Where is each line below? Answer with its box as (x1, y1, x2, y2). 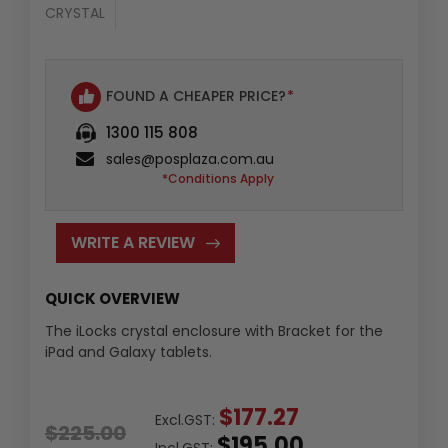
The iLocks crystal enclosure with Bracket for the (45, 320, 383, 341)
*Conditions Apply (162, 169, 274, 187)
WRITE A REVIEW (70, 230, 195, 254)
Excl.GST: (155, 409, 219, 430)
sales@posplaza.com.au (106, 148, 274, 169)
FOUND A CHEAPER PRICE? (106, 86, 286, 107)
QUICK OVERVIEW (45, 287, 180, 309)
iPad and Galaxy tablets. (45, 341, 212, 362)
